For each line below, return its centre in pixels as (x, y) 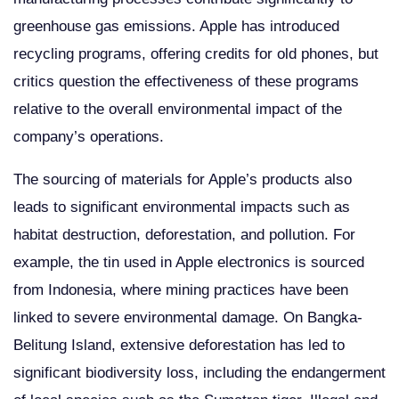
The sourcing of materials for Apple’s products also (183, 179)
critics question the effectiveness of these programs (186, 81)
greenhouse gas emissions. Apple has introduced (176, 26)
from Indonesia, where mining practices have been (181, 289)
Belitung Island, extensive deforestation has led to (179, 345)
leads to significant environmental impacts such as (182, 207)
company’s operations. (89, 136)
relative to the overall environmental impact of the (178, 109)
